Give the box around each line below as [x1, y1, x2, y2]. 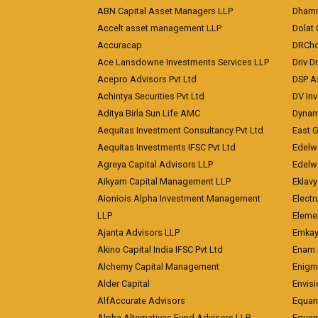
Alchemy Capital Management [97, 261, 219, 272]
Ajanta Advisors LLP [97, 227, 180, 238]
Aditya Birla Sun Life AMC [97, 108, 200, 119]
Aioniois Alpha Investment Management [97, 193, 261, 204]
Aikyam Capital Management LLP [97, 176, 231, 187]
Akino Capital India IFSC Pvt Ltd [97, 244, 223, 255]
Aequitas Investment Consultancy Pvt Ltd [97, 125, 263, 136]
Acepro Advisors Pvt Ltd [97, 74, 197, 84]
